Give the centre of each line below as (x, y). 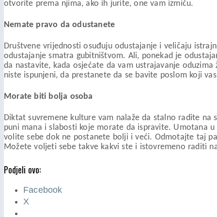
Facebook (43, 190)
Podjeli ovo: (22, 170)
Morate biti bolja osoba (48, 96)
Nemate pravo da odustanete (60, 25)
